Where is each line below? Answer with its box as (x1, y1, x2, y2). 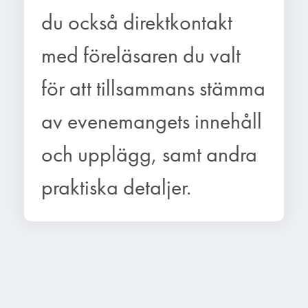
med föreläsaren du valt (41, 41, 241, 69)
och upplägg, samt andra (41, 140, 257, 168)
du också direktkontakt (41, 8, 232, 36)
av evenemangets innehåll (41, 107, 262, 135)
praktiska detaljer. (41, 173, 191, 201)
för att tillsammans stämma (41, 74, 265, 102)
